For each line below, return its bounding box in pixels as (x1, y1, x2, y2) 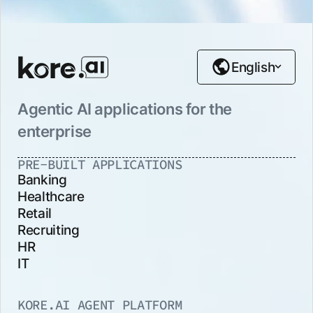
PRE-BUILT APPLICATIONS (17, 156, 182, 173)
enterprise (17, 122, 92, 140)
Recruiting (17, 221, 80, 239)
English (231, 58, 275, 75)
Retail (17, 205, 52, 222)
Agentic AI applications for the (17, 99, 232, 118)
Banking (17, 171, 67, 189)
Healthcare (17, 188, 85, 205)
